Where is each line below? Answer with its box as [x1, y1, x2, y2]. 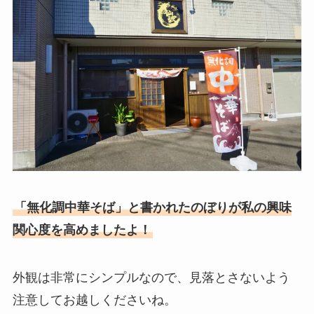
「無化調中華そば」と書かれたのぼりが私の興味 [13, 200, 292, 214]
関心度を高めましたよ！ [12, 222, 151, 237]
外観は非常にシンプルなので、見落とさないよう [12, 270, 290, 285]
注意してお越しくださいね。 [12, 292, 177, 307]
